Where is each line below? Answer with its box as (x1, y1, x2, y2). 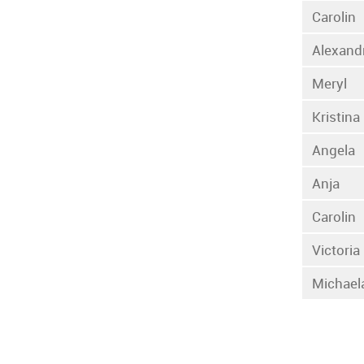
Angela (312, 140, 356, 159)
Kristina (312, 106, 361, 126)
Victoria (312, 240, 361, 259)
